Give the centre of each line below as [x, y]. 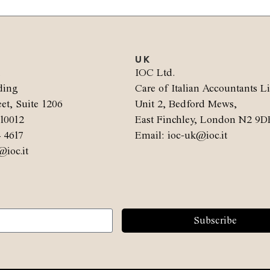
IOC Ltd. [155, 73]
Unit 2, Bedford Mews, [186, 104]
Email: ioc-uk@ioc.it [181, 136]
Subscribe [215, 221]
